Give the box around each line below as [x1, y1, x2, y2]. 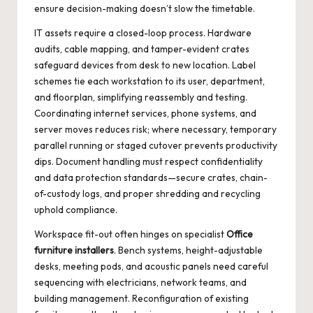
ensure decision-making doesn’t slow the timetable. [34, 2, 255, 15]
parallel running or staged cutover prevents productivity [34, 139, 277, 152]
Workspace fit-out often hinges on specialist [34, 228, 226, 241]
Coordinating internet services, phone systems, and [34, 107, 256, 120]
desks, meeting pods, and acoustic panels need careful [34, 260, 268, 273]
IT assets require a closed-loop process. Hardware [34, 27, 252, 40]
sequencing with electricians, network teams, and [34, 276, 247, 289]
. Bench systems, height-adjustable [114, 244, 263, 257]
